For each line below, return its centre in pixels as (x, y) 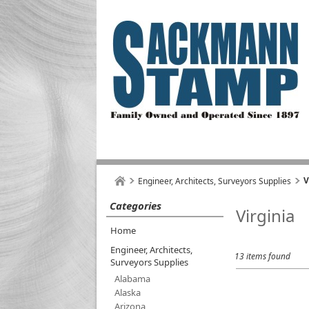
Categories (136, 206)
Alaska (128, 292)
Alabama (132, 279)
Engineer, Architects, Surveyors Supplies (215, 181)
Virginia (265, 216)
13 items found (262, 256)
